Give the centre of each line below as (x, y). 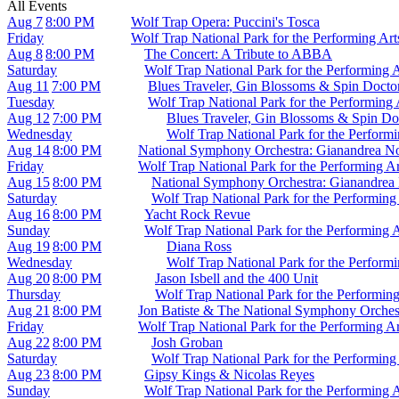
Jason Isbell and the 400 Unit (236, 278)
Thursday (34, 294)
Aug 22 (28, 342)
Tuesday (31, 102)
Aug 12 (28, 118)
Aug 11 (28, 85)
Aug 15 (28, 182)
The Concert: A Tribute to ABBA (238, 53)
